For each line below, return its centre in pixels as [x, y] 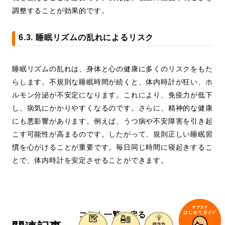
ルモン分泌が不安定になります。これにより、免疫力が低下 [113, 95]
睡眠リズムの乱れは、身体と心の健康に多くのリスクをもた [113, 69]
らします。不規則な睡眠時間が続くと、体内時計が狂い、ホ [113, 82]
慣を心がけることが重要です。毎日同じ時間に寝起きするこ [113, 147]
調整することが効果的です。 [61, 11]
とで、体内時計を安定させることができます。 [90, 160]
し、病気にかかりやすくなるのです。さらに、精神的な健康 [113, 108]
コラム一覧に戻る [113, 215]
